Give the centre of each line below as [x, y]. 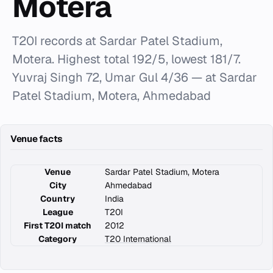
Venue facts [37, 139]
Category [58, 239]
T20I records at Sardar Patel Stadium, [117, 41]
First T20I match [58, 225]
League [58, 212]
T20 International [138, 239]
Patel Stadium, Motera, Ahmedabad [112, 96]
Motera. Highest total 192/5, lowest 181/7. [126, 59]
